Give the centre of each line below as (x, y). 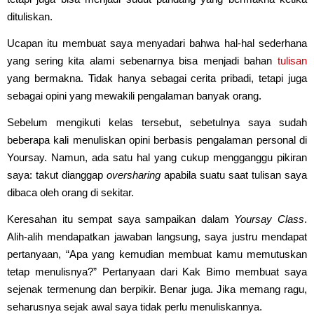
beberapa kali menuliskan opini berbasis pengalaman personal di (157, 139)
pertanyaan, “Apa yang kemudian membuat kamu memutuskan (157, 254)
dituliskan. (30, 16)
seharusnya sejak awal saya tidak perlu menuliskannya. (135, 306)
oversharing (134, 175)
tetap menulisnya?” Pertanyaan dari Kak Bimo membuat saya (157, 271)
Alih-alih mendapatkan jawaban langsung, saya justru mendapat (157, 236)
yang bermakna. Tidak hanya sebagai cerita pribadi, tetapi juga (157, 78)
